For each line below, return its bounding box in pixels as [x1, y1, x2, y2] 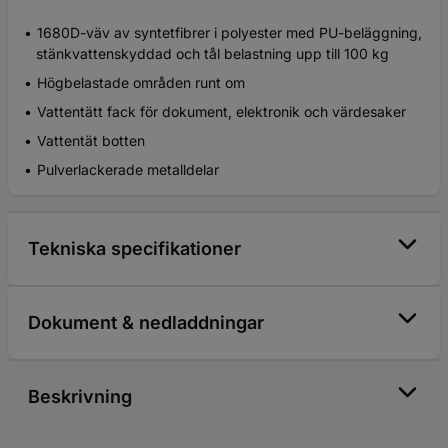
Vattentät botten [37, 131, 145, 149]
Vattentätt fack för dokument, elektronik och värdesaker [37, 102, 406, 120]
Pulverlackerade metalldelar [37, 160, 219, 178]
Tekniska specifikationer [28, 237, 241, 259]
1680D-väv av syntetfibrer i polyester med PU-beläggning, [37, 23, 422, 41]
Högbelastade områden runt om [37, 73, 245, 91]
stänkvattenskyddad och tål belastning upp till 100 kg [36, 44, 389, 62]
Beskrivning [28, 385, 132, 407]
